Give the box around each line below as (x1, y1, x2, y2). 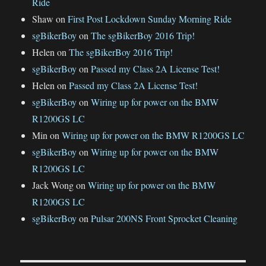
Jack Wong (32, 179, 74, 192)
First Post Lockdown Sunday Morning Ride (68, 12, 232, 26)
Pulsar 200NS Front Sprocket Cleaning (91, 212, 238, 225)
